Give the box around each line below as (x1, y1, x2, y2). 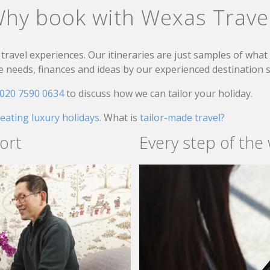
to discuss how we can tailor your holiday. (66, 86, 253, 100)
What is (104, 110, 140, 124)
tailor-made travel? (140, 110, 225, 124)
